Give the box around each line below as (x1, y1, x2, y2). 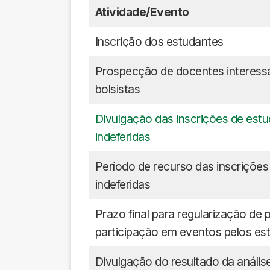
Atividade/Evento (95, 5, 189, 19)
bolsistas (95, 82, 140, 96)
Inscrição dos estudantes (95, 34, 224, 49)
